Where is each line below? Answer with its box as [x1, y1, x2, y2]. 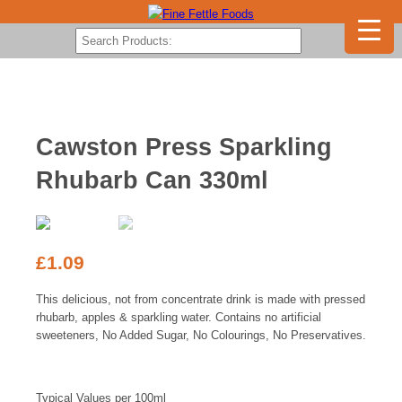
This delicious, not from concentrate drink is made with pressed [36, 292, 365, 306]
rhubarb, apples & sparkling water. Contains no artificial [36, 310, 321, 324]
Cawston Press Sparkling [36, 134, 332, 161]
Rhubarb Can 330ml [36, 167, 268, 194]
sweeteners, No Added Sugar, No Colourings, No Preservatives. [36, 328, 366, 342]
